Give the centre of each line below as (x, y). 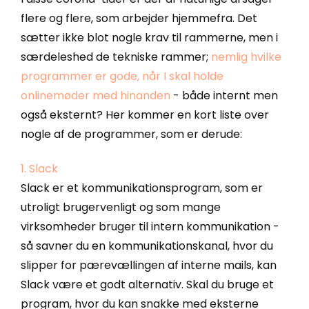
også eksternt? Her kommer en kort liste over (145, 114)
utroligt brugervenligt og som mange (121, 208)
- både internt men (224, 95)
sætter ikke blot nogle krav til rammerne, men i (149, 37)
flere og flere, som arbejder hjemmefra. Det (139, 18)
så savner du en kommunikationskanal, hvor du (147, 246)
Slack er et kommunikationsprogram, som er (142, 188)
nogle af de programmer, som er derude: (131, 134)
